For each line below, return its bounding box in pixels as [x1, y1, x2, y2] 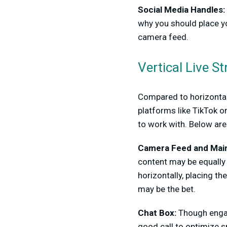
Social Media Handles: [138, 5, 225, 15]
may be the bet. [138, 184, 200, 195]
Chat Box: [138, 208, 176, 218]
